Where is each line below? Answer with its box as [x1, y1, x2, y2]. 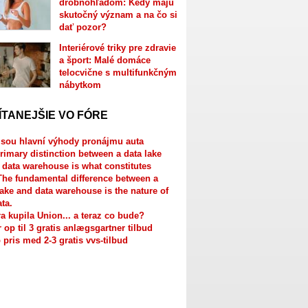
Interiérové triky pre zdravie [58, 43, 176, 54]
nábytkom [58, 80, 101, 91]
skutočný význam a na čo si [58, 10, 177, 21]
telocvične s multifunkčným [58, 67, 177, 78]
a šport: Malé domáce [58, 55, 151, 66]
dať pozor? [58, 22, 107, 33]
